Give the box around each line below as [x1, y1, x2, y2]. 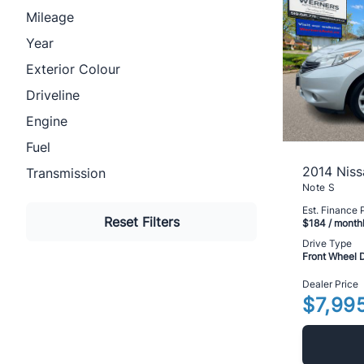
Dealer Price [302, 278, 358, 290]
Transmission [26, 165, 106, 181]
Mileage [26, 9, 74, 25]
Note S [302, 181, 335, 193]
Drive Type [302, 237, 352, 249]
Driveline [26, 87, 80, 103]
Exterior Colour [26, 61, 120, 77]
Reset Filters [103, 214, 180, 230]
